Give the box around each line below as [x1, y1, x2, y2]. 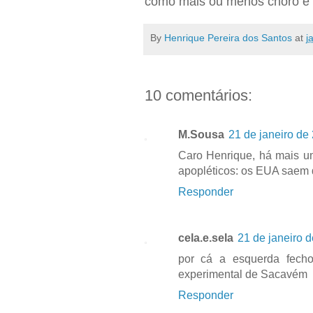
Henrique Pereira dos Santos [163, 32, 292, 44]
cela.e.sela [177, 231, 233, 244]
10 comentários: [144, 86, 252, 104]
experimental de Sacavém [177, 268, 307, 280]
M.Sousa [177, 128, 224, 140]
